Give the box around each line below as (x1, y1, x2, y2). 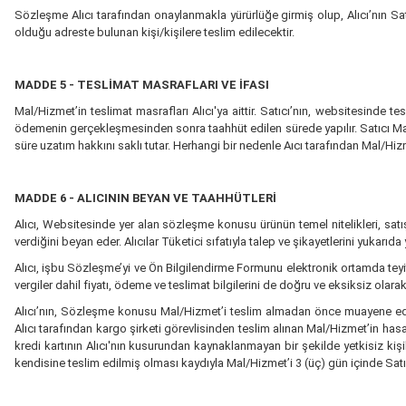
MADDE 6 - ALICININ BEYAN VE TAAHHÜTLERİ (14, 191, 276, 205)
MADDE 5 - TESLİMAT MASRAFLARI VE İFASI (14, 78, 269, 92)
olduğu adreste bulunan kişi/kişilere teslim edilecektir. (14, 25, 295, 39)
